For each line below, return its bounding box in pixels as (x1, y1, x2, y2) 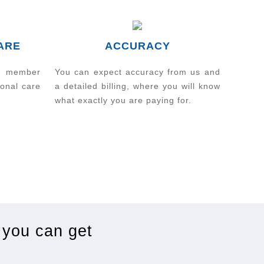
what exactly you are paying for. (55, 95, 192, 105)
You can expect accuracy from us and (55, 67, 220, 77)
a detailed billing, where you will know (55, 81, 220, 91)
